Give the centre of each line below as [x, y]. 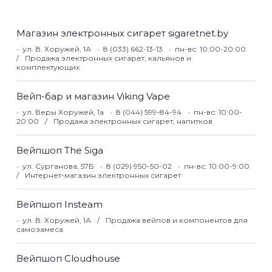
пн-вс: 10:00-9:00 [217, 166]
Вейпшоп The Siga [60, 150]
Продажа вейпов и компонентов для [177, 220]
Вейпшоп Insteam [59, 204]
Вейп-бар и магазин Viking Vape [93, 96]
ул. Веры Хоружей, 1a [63, 112]
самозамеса [40, 229]
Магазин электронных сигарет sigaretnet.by [122, 33]
